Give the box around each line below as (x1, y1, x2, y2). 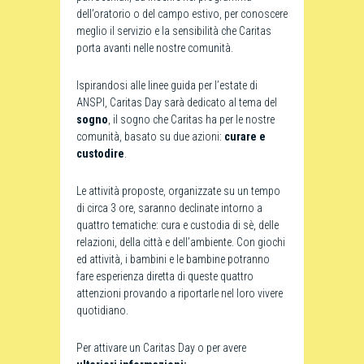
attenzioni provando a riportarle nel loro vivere (76, 287, 283, 300)
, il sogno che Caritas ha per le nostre (108, 113, 275, 126)
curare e (224, 130, 266, 143)
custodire (76, 147, 124, 160)
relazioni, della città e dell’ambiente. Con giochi (76, 236, 285, 249)
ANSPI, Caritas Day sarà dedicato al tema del (76, 96, 277, 109)
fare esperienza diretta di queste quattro (76, 270, 253, 283)
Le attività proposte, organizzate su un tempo (76, 184, 280, 197)
